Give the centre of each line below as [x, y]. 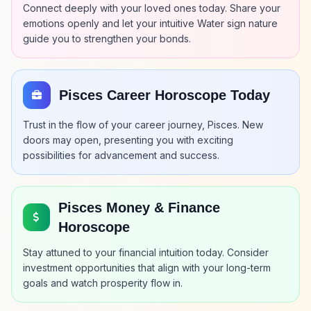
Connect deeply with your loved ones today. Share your [152, 8]
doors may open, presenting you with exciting [128, 140]
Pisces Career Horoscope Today [165, 95]
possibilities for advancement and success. [121, 155]
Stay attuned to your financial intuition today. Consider [146, 252]
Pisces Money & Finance [139, 208]
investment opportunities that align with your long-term [147, 268]
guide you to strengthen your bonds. [107, 39]
